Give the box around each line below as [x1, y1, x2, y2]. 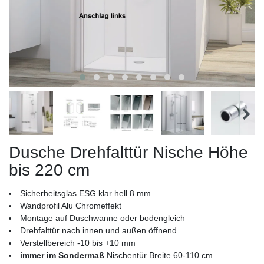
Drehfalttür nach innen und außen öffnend [20, 226, 177, 236]
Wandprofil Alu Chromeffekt [20, 201, 121, 211]
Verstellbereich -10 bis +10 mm [20, 238, 136, 248]
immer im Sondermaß [20, 250, 104, 260]
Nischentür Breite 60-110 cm [104, 250, 213, 260]
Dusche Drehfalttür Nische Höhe [9, 143, 248, 162]
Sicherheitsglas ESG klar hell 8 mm [20, 189, 151, 199]
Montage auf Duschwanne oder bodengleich [20, 213, 185, 223]
